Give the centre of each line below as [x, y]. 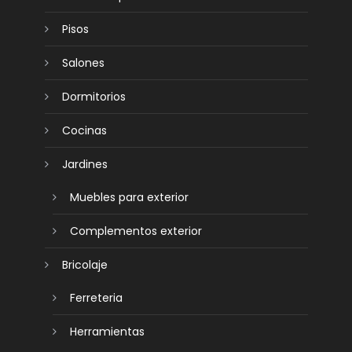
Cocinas [85, 131]
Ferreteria [97, 298]
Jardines [85, 165]
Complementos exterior [136, 231]
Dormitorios [94, 97]
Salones [84, 63]
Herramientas [108, 332]
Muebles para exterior [130, 198]
